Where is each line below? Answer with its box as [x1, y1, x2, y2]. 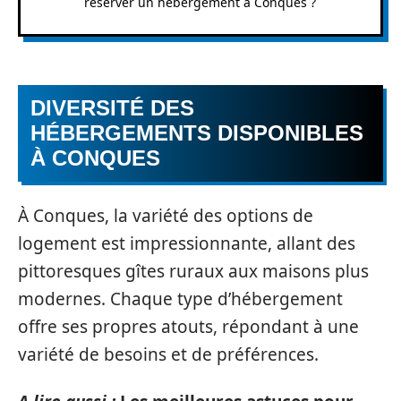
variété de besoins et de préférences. [18, 342, 319, 366]
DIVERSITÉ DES [30, 96, 194, 120]
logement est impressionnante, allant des [18, 231, 355, 255]
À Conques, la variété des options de [18, 203, 313, 227]
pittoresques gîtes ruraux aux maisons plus [18, 259, 369, 283]
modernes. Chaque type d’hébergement [18, 286, 343, 311]
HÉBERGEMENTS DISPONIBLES [30, 121, 363, 145]
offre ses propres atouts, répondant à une [18, 314, 359, 338]
